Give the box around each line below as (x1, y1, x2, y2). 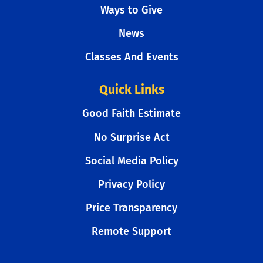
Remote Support (92, 225, 171, 238)
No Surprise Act (93, 130, 170, 144)
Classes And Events (85, 50, 178, 64)
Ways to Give (100, 3, 163, 16)
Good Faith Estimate (82, 107, 181, 120)
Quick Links (99, 82, 164, 97)
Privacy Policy (98, 177, 165, 191)
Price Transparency (86, 201, 177, 215)
